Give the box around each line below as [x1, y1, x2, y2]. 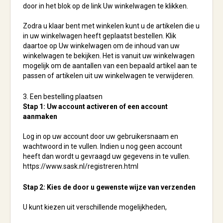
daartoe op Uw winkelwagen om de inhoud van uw [23, 42, 180, 50]
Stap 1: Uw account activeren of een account [23, 103, 168, 111]
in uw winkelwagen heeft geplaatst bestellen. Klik [23, 32, 176, 40]
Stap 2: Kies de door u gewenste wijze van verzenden [23, 183, 196, 191]
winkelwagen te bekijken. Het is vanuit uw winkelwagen [23, 52, 195, 60]
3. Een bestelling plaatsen [23, 93, 103, 101]
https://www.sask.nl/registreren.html [23, 162, 138, 170]
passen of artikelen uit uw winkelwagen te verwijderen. [23, 72, 194, 80]
